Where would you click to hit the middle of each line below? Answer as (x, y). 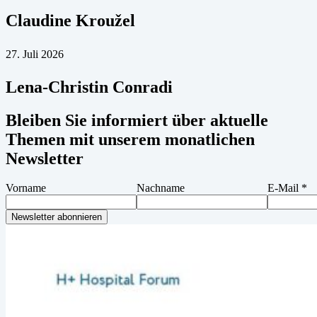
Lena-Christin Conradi (89, 87)
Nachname (161, 188)
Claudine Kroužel (70, 20)
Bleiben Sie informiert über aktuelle (137, 120)
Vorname (26, 188)
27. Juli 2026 (35, 54)
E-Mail (284, 188)
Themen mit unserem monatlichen (130, 139)
